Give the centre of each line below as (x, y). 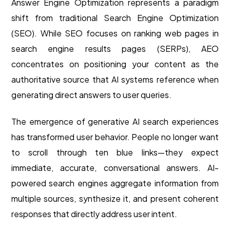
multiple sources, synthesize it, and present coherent (115, 199)
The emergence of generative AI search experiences (115, 122)
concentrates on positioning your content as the (115, 64)
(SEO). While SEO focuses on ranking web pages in (115, 33)
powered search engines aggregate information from (115, 183)
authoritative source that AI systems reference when (115, 80)
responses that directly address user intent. (94, 214)
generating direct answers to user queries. (91, 95)
